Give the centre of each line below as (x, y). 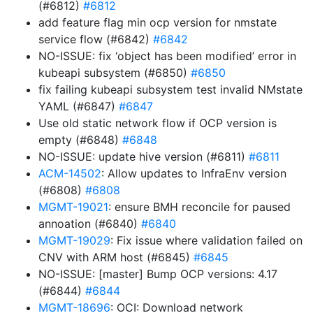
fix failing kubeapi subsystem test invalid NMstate (170, 89)
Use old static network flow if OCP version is (158, 123)
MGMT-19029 (74, 240)
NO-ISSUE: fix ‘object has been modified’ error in (167, 56)
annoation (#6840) (90, 224)
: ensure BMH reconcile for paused (199, 207)
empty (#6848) (80, 140)
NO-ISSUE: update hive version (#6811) (144, 156)
